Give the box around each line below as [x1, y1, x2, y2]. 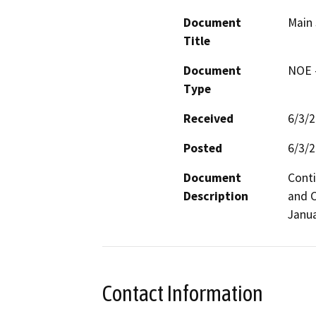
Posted [183, 140, 222, 156]
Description [183, 188, 248, 204]
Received [183, 110, 233, 126]
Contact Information [102, 280, 263, 306]
